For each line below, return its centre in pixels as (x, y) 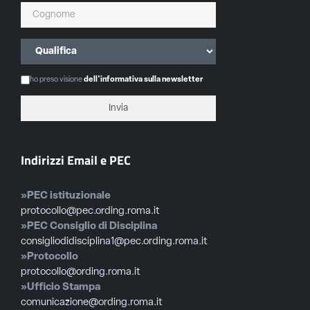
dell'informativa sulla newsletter (143, 80)
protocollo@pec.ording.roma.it (90, 212)
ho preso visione (57, 80)
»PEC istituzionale (66, 197)
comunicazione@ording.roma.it (92, 303)
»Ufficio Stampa (61, 288)
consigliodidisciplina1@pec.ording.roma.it (114, 242)
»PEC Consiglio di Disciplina (89, 227)
